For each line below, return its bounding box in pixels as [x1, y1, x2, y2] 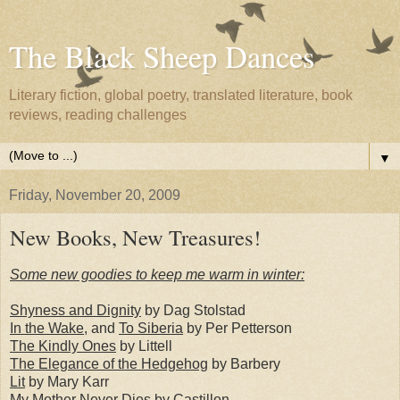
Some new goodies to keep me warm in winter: [10, 266, 304, 282]
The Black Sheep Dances [9, 36, 314, 77]
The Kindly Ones [10, 337, 116, 354]
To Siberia [119, 320, 183, 336]
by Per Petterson [183, 320, 292, 336]
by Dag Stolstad [141, 302, 246, 318]
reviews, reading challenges [9, 107, 187, 122]
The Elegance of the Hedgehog [10, 355, 208, 371]
